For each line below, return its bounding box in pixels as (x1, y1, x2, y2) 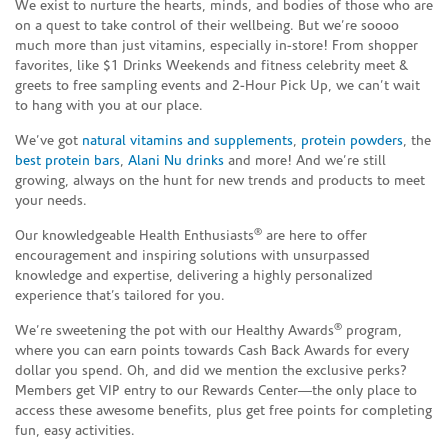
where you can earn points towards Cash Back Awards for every (15, 343, 409, 359)
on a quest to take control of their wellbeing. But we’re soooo (15, 18, 399, 34)
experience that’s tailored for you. (15, 288, 225, 304)
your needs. (15, 193, 87, 209)
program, (342, 323, 402, 339)
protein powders (301, 133, 403, 149)
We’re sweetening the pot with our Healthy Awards (15, 323, 334, 339)
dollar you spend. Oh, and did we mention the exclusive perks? (15, 363, 407, 379)
